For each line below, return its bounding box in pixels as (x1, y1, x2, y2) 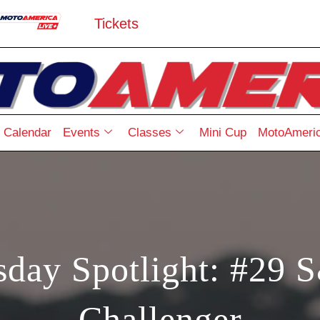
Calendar (3, 125, 51, 139)
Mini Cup (199, 125, 246, 139)
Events (62, 125, 100, 139)
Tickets (94, 16, 139, 32)
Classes (127, 125, 171, 139)
